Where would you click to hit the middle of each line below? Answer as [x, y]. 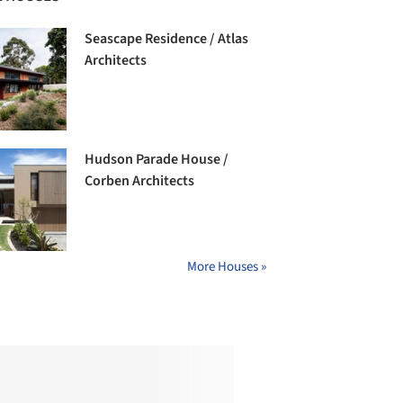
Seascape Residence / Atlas [167, 39]
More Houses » [227, 267]
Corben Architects [140, 181]
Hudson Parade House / [157, 160]
